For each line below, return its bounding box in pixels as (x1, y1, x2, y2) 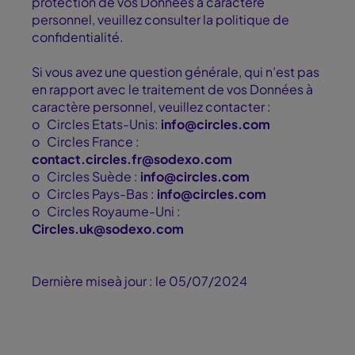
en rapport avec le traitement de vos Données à (32, 81, 313, 98)
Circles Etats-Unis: (47, 116, 161, 133)
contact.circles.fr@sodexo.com (32, 151, 232, 168)
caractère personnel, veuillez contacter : (32, 98, 276, 116)
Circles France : (47, 133, 139, 151)
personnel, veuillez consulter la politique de (32, 11, 289, 29)
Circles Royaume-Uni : (47, 203, 181, 220)
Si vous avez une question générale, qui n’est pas (32, 63, 319, 81)
